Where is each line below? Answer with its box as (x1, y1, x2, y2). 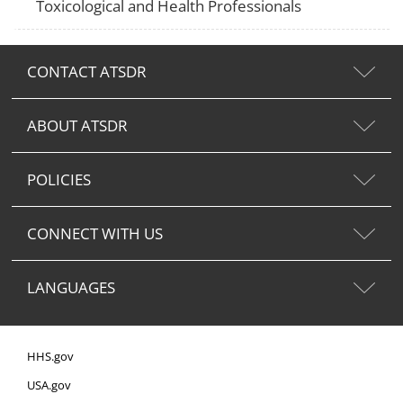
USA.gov (27, 377, 71, 394)
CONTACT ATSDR (27, 60, 147, 82)
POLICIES (27, 168, 91, 190)
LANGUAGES (27, 276, 115, 298)
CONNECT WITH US (27, 222, 163, 244)
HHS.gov (27, 348, 74, 365)
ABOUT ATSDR (27, 114, 128, 136)
